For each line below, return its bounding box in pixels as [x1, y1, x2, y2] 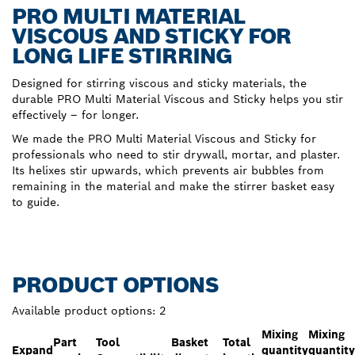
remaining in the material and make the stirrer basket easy [12, 178, 334, 193]
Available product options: [12, 303, 155, 318]
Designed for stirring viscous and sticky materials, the [12, 75, 307, 90]
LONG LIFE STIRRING [12, 41, 233, 70]
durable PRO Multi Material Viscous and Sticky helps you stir [12, 91, 343, 106]
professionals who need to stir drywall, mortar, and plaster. [12, 147, 340, 162]
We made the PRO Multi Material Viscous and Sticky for [12, 131, 316, 146]
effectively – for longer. [12, 107, 139, 122]
